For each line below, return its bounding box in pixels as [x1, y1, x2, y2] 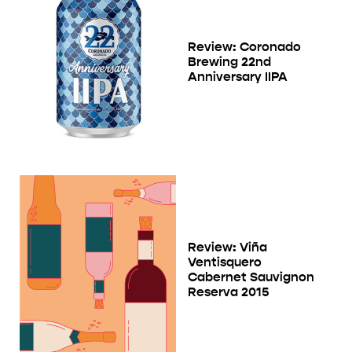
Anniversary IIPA [188, 69, 288, 85]
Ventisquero [188, 254, 262, 269]
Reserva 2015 [188, 284, 269, 299]
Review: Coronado [188, 39, 301, 55]
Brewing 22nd [188, 54, 271, 70]
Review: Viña [188, 239, 267, 255]
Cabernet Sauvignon [188, 269, 314, 284]
